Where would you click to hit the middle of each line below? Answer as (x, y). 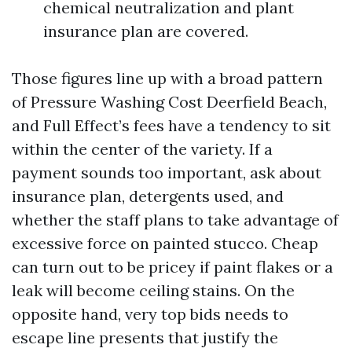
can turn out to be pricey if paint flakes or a (172, 267)
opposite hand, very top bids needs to (150, 314)
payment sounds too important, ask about (167, 172)
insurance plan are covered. (146, 31)
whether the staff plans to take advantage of (175, 220)
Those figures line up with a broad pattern (167, 78)
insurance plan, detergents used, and (148, 196)
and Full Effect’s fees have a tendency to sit (171, 125)
